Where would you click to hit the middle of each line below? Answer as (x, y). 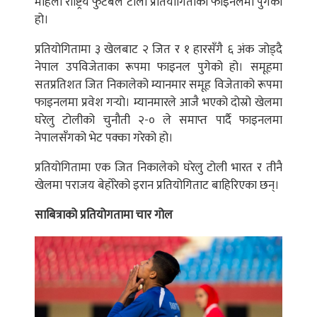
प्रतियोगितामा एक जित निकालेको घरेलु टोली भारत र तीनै (158, 168)
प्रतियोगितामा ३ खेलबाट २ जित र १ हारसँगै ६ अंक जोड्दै (158, 50)
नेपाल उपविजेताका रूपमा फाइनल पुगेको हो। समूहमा (158, 68)
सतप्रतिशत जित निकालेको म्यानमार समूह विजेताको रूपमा (158, 85)
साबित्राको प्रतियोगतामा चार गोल (104, 215)
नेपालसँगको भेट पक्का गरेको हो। (104, 138)
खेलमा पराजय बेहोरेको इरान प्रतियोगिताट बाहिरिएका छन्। (157, 186)
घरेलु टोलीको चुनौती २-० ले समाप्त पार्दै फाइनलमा (158, 121)
